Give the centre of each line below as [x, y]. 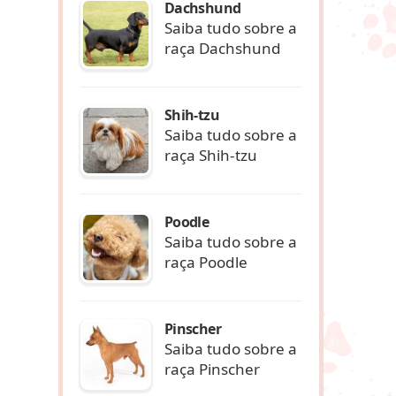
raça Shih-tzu [211, 155]
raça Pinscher [212, 369]
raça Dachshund [223, 48]
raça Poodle [206, 262]
